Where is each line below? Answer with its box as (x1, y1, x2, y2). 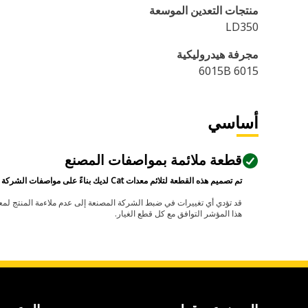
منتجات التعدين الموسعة (149, 3, 258, 18)
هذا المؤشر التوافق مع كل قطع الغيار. (115, 208, 242, 219)
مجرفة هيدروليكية (177, 47, 258, 62)
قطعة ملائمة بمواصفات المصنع (65, 152, 242, 168)
